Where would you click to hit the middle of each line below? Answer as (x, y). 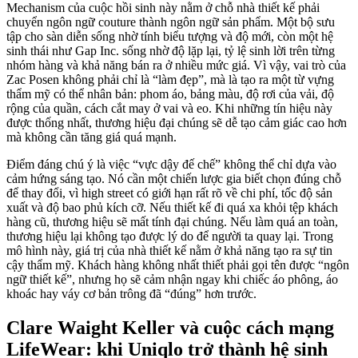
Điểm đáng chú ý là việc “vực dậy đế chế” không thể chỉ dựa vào (171, 165)
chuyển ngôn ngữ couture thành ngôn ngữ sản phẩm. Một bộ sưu (171, 22)
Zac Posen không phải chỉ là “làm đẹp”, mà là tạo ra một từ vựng (170, 80)
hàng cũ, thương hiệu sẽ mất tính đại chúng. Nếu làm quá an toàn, (172, 222)
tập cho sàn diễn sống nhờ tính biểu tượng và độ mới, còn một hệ (170, 37)
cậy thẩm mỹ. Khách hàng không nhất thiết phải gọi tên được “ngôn (178, 265)
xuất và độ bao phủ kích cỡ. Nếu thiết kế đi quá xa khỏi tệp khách (172, 208)
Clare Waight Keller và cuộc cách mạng (170, 328)
